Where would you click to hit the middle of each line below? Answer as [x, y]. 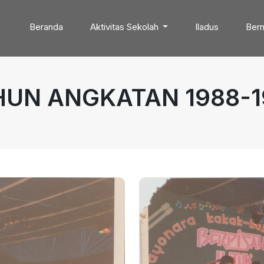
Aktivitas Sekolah [125, 27]
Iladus [207, 27]
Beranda [46, 27]
